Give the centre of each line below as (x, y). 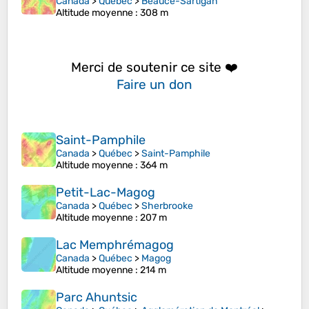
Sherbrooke (167, 206)
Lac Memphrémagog (115, 245)
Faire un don (154, 84)
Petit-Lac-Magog (106, 193)
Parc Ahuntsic (97, 298)
